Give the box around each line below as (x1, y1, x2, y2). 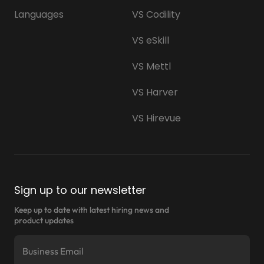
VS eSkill (132, 33, 169, 47)
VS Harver (132, 85, 178, 99)
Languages (14, 7, 64, 21)
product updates (14, 214, 74, 226)
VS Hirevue (132, 111, 181, 125)
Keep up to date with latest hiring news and (14, 204, 169, 215)
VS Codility (132, 7, 180, 21)
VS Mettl (132, 59, 171, 73)
